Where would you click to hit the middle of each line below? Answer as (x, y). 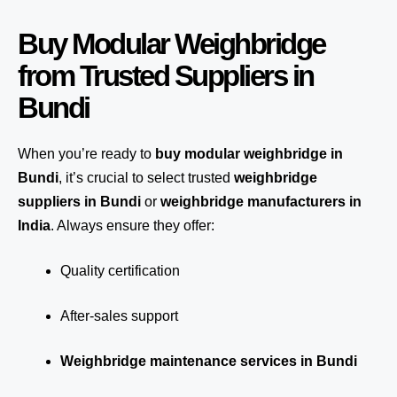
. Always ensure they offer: (132, 226)
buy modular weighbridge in (249, 154)
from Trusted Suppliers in (166, 76)
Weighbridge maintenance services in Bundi (209, 361)
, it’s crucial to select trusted (146, 178)
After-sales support (119, 316)
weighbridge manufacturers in (261, 202)
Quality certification (120, 271)
